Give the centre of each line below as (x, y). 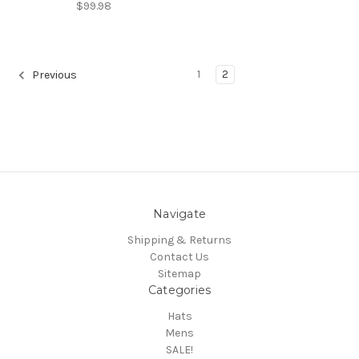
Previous (53, 75)
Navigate (179, 214)
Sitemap (179, 273)
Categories (179, 290)
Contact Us (179, 256)
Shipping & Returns (179, 240)
